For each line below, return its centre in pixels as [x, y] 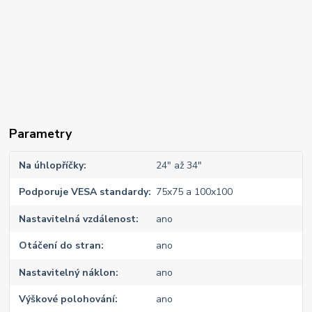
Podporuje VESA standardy [84, 192]
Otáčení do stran [60, 245]
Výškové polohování [67, 299]
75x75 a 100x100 [194, 192]
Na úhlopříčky [52, 165]
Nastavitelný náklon [68, 272]
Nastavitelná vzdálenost [78, 219]
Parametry [41, 133]
